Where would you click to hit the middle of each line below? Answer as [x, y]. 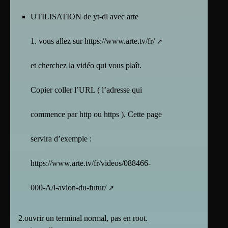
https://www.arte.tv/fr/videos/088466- [91, 163]
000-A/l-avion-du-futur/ [68, 188]
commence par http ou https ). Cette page [96, 115]
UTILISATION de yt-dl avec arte [84, 17]
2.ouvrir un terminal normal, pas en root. [83, 218]
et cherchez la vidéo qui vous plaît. [86, 66]
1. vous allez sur [58, 41]
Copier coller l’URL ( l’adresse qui [86, 90]
